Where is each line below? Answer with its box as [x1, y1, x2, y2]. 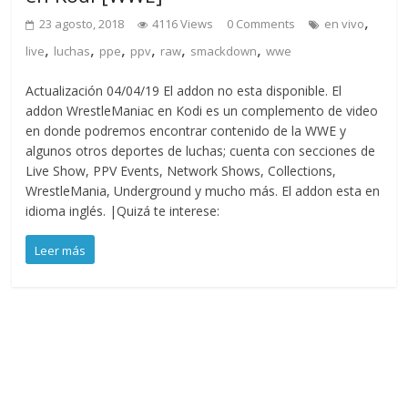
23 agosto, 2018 [39, 15, 125, 33]
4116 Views [152, 15, 214, 33]
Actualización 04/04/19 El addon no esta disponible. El [25, 82, 342, 100]
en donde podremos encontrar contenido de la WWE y [25, 122, 347, 140]
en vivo [324, 15, 365, 33]
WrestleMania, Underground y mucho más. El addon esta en [25, 182, 381, 200]
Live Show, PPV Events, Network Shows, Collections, [25, 162, 337, 180]
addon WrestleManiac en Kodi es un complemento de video [25, 102, 379, 120]
